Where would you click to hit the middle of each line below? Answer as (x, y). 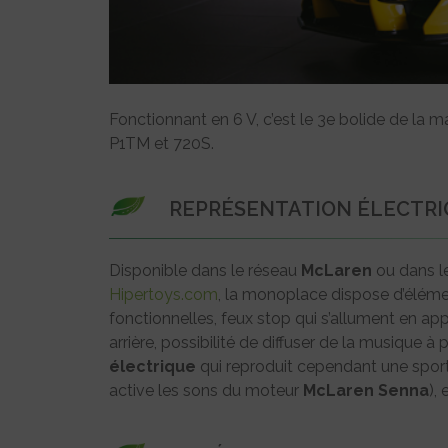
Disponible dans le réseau (205, 270)
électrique (152, 366)
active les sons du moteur (206, 390)
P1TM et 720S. (161, 143)
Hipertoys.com (163, 294)
